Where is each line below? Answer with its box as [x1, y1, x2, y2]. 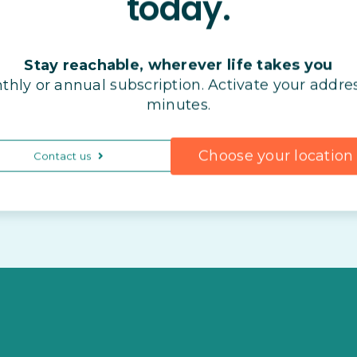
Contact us [33, 149, 92, 163]
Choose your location [198, 147, 354, 165]
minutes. [146, 96, 211, 114]
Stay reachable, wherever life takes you [24, 56, 333, 74]
